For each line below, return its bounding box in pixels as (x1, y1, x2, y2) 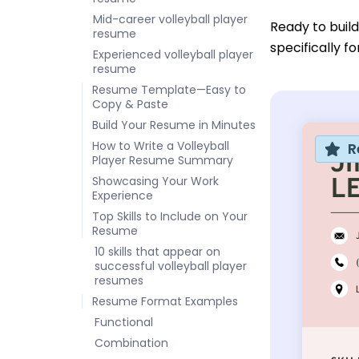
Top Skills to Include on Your (92, 208, 248, 224)
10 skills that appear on (95, 244, 220, 260)
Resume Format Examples (92, 293, 238, 309)
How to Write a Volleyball (92, 138, 229, 154)
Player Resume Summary (92, 152, 233, 168)
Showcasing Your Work (92, 173, 219, 189)
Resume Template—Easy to (92, 82, 246, 98)
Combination (95, 335, 168, 351)
